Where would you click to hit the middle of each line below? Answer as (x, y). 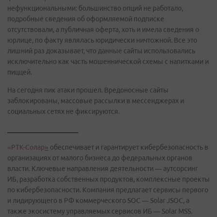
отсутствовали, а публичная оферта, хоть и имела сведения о (103, 30)
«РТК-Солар (26, 147)
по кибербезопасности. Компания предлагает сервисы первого (108, 190)
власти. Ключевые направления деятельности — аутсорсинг (103, 169)
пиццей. (20, 72)
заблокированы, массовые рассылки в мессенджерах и (96, 101)
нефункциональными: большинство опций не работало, (95, 8)
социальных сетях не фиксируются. (63, 111)
